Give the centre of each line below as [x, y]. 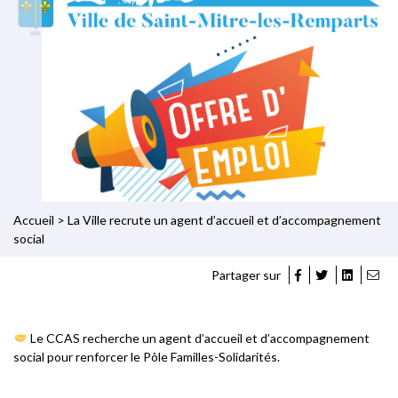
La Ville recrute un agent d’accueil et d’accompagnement [224, 219]
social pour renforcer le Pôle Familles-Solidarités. [147, 356]
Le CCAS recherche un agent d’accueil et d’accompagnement [198, 338]
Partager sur [247, 275]
